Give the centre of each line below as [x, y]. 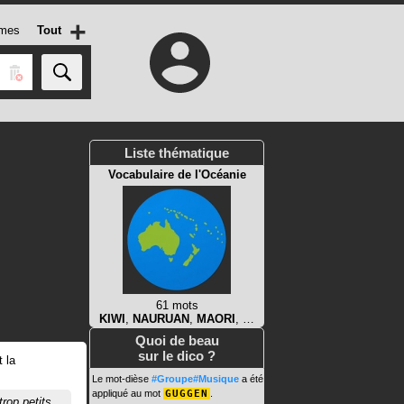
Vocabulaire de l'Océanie [177, 174]
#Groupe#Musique [195, 379]
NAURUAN [161, 319]
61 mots [177, 305]
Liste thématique [177, 153]
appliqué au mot [128, 393]
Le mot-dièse [122, 379]
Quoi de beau [177, 340]
